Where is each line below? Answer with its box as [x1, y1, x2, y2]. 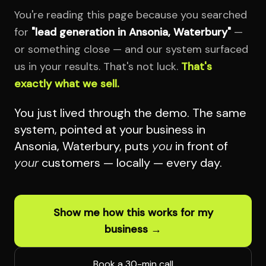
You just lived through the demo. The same [14, 104, 246, 121]
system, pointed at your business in [14, 121, 205, 137]
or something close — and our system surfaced [14, 42, 248, 56]
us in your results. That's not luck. [14, 59, 181, 74]
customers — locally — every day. [39, 154, 222, 170]
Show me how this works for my [53, 205, 213, 220]
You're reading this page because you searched [14, 7, 247, 22]
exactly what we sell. [14, 76, 119, 91]
